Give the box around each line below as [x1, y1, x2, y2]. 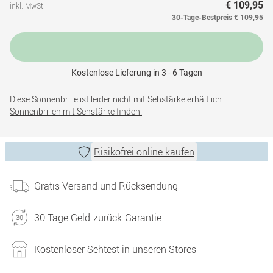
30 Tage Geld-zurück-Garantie [34, 211, 161, 224]
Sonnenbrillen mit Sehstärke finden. [10, 105, 142, 117]
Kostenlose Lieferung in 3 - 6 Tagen [71, 68, 202, 77]
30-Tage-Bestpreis [172, 13, 232, 22]
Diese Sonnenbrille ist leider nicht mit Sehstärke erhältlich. [10, 93, 224, 105]
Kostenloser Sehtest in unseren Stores [34, 243, 196, 256]
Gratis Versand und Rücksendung [34, 179, 178, 193]
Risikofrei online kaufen [94, 145, 194, 158]
